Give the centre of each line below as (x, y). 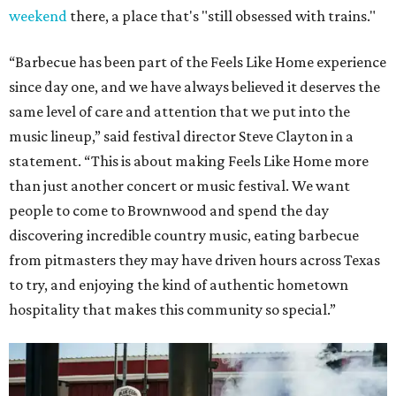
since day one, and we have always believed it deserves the (194, 87)
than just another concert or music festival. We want (179, 186)
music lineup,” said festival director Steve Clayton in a (181, 137)
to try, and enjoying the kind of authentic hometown (179, 285)
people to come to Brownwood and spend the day (169, 211)
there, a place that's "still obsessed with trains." (221, 16)
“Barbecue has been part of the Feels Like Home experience (198, 62)
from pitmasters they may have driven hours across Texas (194, 260)
